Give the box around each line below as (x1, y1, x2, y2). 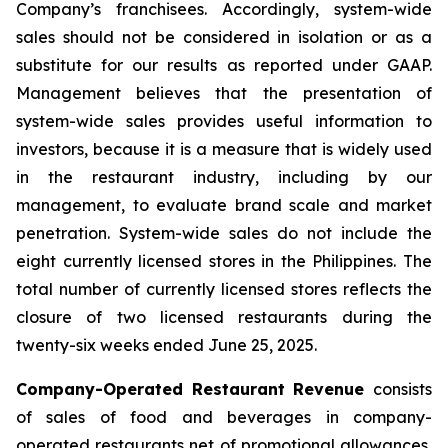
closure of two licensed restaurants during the (16, 307, 432, 327)
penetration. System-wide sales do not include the (16, 223, 432, 243)
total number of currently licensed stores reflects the (16, 279, 432, 299)
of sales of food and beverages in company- (16, 407, 432, 427)
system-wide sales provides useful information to (16, 111, 432, 131)
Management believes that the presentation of (16, 83, 432, 103)
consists (373, 379, 432, 399)
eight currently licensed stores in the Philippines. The (16, 251, 432, 271)
